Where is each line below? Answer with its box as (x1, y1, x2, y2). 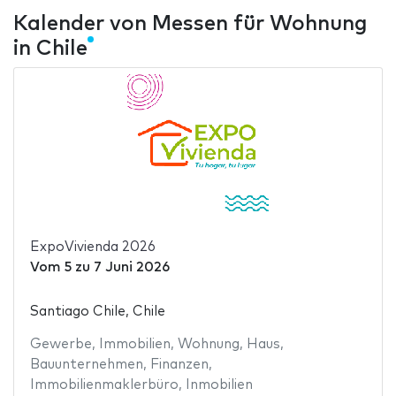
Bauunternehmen (29, 357, 143, 371)
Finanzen (149, 357, 209, 371)
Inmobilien (185, 377, 253, 392)
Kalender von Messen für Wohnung (13, 12, 368, 34)
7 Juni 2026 (93, 261, 170, 275)
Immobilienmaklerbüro (29, 377, 179, 392)
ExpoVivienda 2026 (29, 240, 156, 255)
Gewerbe (29, 337, 92, 351)
